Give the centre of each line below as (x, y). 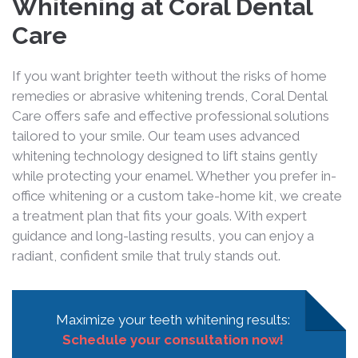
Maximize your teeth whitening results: (173, 319)
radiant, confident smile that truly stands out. (146, 255)
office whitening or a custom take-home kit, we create (177, 195)
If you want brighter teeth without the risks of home (169, 76)
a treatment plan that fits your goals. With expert (159, 215)
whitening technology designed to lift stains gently (165, 155)
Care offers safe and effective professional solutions (171, 115)
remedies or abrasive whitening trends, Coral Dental (169, 95)
